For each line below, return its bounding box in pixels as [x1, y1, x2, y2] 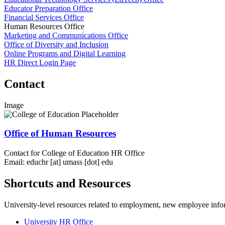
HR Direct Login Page [4, 58, 76, 67]
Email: [4, 158, 25, 167]
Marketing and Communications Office [4, 31, 128, 40]
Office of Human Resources [4, 128, 116, 139]
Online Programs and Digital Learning [4, 49, 126, 58]
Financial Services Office [4, 13, 84, 22]
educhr [27, 158, 48, 167]
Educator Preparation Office [4, 4, 93, 13]
